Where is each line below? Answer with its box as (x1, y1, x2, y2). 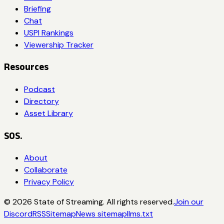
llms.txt (127, 208, 153, 219)
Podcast (24, 83, 55, 94)
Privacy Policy (24, 176, 74, 187)
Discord (4, 208, 32, 219)
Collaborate (24, 164, 67, 175)
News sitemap (76, 208, 127, 219)
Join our (174, 196, 203, 207)
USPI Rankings (24, 27, 73, 38)
